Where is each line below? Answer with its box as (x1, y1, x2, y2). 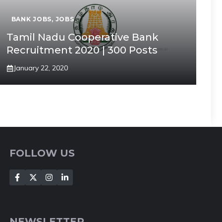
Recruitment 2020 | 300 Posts (6, 44, 158, 56)
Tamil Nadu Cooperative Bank (6, 31, 159, 43)
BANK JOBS (11, 15, 52, 23)
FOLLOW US (9, 147, 75, 159)
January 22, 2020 (13, 63, 68, 72)
